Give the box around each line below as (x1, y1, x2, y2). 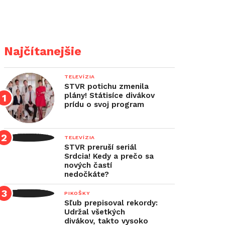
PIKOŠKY (64, 190, 90, 196)
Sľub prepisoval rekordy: (64, 198, 158, 207)
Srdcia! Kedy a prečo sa (64, 152, 154, 161)
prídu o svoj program (64, 100, 144, 109)
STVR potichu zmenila (64, 82, 149, 91)
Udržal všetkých (64, 207, 125, 216)
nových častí (64, 161, 112, 170)
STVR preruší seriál (64, 143, 137, 152)
